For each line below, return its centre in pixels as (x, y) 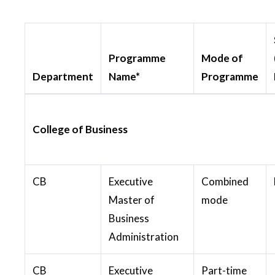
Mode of (222, 58)
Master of (132, 199)
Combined (225, 181)
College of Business (80, 129)
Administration (144, 236)
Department (63, 76)
